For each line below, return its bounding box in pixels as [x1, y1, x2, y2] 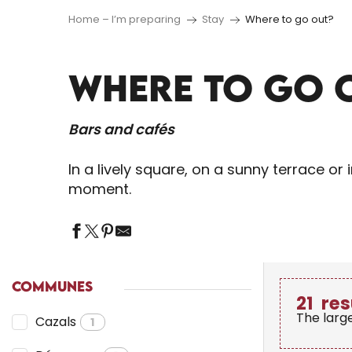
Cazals [35, 313, 76, 331]
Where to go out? [245, 12, 334, 27]
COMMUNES [12, 278, 93, 295]
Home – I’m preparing [68, 12, 181, 27]
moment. [68, 179, 131, 199]
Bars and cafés [68, 119, 174, 139]
